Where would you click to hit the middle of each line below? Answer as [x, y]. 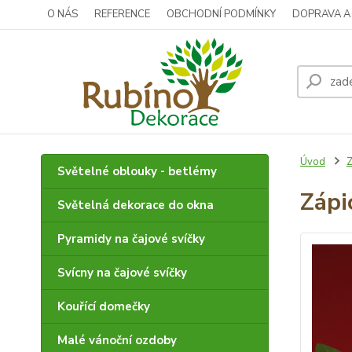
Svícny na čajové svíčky [122, 273]
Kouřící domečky [104, 306]
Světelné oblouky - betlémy [137, 171]
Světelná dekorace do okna [136, 205]
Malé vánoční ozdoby [117, 340]
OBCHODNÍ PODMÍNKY [221, 14]
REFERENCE [122, 14]
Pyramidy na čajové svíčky [131, 239]
